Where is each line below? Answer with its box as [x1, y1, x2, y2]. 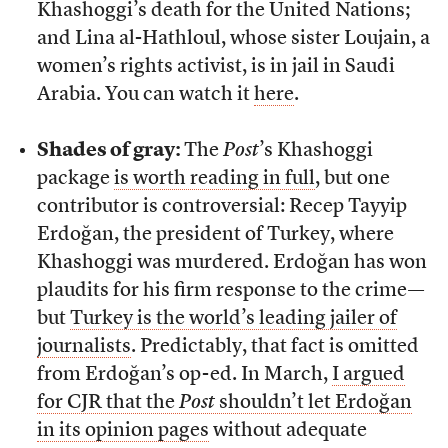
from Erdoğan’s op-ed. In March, [36, 365, 332, 386]
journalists [36, 337, 131, 358]
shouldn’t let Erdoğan [214, 393, 412, 414]
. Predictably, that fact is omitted [130, 337, 419, 358]
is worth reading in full [113, 169, 315, 190]
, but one [314, 169, 390, 190]
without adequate [208, 421, 367, 442]
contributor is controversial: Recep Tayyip [36, 197, 407, 218]
